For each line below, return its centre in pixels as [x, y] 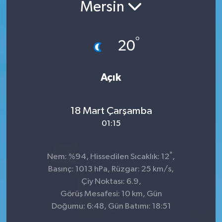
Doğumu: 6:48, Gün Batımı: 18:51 [111, 207]
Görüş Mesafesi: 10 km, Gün [111, 194]
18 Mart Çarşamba [111, 111]
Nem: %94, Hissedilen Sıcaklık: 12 [108, 157]
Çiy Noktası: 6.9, [111, 182]
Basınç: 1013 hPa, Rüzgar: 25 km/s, [111, 169]
